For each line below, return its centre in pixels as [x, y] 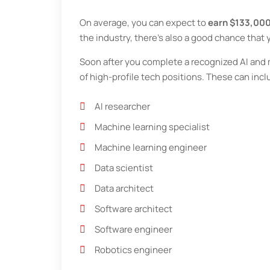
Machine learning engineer [151, 148]
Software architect [133, 209]
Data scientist [124, 168]
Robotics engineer [133, 250]
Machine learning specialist [152, 127]
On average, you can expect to [144, 23]
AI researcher [122, 107]
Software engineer [133, 230]
